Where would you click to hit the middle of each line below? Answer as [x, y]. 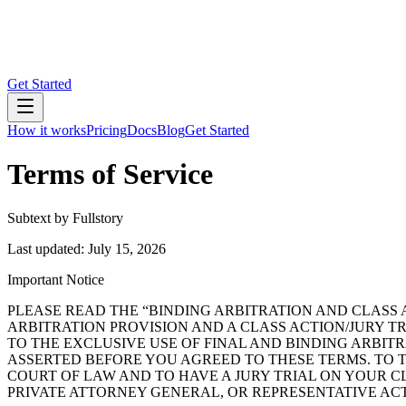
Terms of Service [110, 174]
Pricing [106, 130]
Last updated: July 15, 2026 [87, 249]
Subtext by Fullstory [65, 218]
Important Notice [56, 280]
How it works [47, 130]
